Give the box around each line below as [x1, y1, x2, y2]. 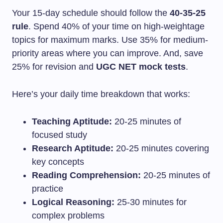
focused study [32, 130, 87, 140]
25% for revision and [12, 62, 96, 72]
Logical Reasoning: [32, 197, 114, 207]
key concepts [32, 157, 84, 167]
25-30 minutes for [114, 197, 187, 207]
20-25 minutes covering [113, 143, 209, 153]
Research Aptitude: [32, 143, 113, 153]
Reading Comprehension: [32, 170, 141, 180]
